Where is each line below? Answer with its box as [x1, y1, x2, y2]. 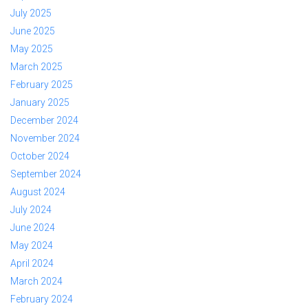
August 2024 [10, 186, 65, 197]
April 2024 [10, 257, 54, 269]
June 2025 [10, 25, 55, 36]
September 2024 [10, 168, 81, 179]
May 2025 [10, 43, 53, 54]
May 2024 [10, 239, 53, 251]
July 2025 [10, 7, 52, 19]
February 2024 [10, 293, 73, 305]
